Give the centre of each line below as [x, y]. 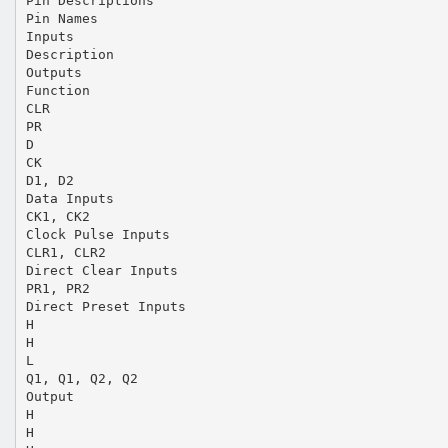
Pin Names [61, 18]
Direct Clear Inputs [101, 270]
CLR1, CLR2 [65, 252]
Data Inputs [69, 198]
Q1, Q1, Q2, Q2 [81, 378]
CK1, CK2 [57, 216]
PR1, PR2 [57, 288]
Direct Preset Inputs [105, 306]
